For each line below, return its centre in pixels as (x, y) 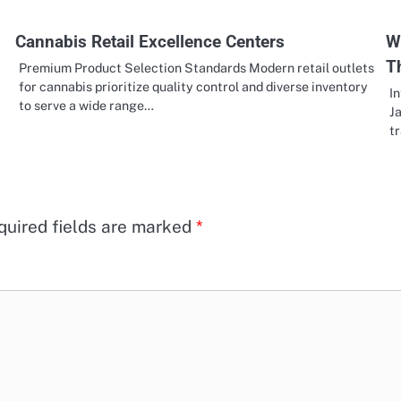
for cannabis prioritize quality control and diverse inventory (194, 86)
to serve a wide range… (87, 105)
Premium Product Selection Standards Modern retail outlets (197, 67)
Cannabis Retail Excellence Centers (150, 41)
